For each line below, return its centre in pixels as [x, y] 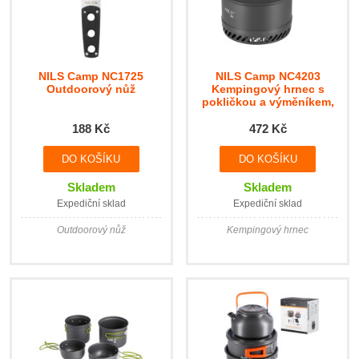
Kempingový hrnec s [268, 89]
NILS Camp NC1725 [91, 76]
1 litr [268, 114]
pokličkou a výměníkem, [268, 101]
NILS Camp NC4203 [268, 76]
